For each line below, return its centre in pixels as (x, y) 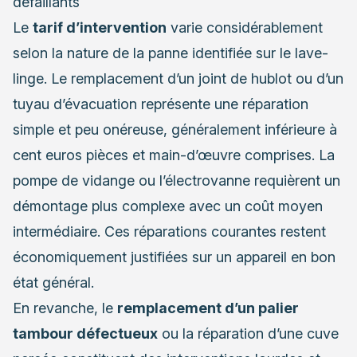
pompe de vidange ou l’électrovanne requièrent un (177, 181)
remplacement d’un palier (208, 308)
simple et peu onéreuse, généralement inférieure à (175, 130)
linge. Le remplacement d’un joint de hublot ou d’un (178, 79)
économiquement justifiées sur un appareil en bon (174, 257)
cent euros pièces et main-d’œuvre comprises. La (174, 155)
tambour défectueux (85, 334)
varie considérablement (245, 28)
